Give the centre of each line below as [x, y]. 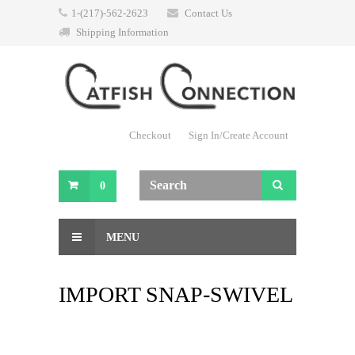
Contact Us [208, 13]
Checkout [150, 135]
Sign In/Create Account [239, 135]
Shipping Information [122, 32]
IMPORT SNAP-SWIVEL [176, 294]
